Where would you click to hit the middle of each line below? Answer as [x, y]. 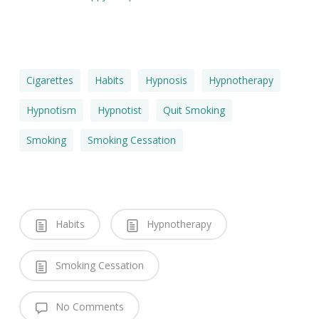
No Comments [88, 307]
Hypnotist [119, 110]
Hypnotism [51, 110]
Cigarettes [49, 80]
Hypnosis [166, 80]
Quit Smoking [194, 110]
